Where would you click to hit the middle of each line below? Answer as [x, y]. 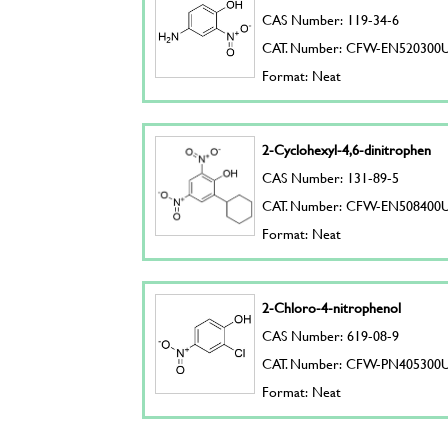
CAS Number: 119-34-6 [331, 19]
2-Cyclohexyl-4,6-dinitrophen [347, 149]
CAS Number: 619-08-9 [331, 335]
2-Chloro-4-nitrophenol [332, 307]
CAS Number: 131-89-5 [331, 177]
